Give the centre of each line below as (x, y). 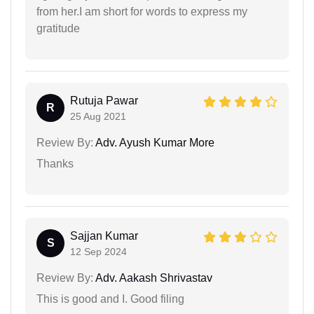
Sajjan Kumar (104, 236)
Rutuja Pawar (104, 101)
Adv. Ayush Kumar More (154, 143)
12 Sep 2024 (98, 252)
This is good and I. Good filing (110, 299)
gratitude (58, 28)
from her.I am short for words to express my (142, 12)
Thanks (55, 164)
